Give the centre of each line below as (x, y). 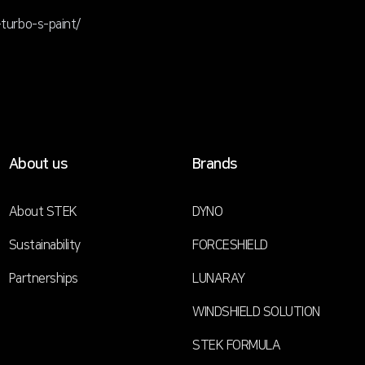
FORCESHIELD (230, 245)
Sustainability (44, 245)
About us (38, 165)
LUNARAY (218, 279)
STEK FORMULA (236, 345)
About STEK (43, 212)
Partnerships (43, 279)
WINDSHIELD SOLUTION (256, 312)
